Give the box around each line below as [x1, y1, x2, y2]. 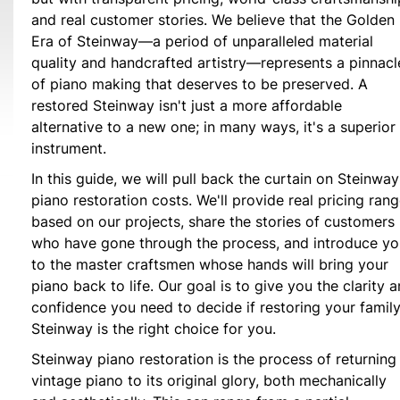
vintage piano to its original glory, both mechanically [31, 371, 387, 390]
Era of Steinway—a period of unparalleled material [31, 31, 373, 51]
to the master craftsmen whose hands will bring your [31, 254, 388, 274]
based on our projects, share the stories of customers [31, 212, 395, 231]
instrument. [31, 138, 106, 158]
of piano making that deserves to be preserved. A [31, 74, 368, 94]
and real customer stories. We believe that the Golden [31, 10, 395, 29]
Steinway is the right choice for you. [31, 319, 276, 338]
